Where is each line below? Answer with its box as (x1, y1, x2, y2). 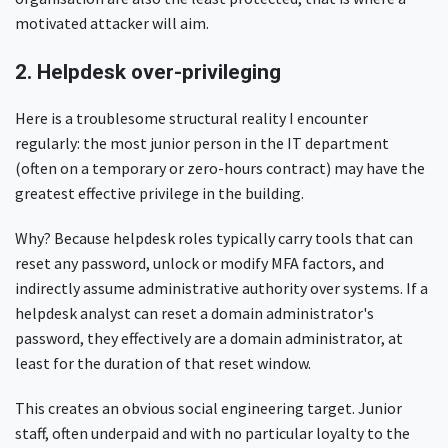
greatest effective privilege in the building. (15, 182, 307, 203)
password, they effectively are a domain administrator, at (15, 327, 403, 348)
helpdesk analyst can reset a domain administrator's (15, 302, 374, 323)
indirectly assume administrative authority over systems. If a (15, 277, 428, 298)
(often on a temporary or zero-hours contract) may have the (15, 157, 425, 178)
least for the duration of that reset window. (15, 352, 314, 373)
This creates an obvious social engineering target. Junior (15, 397, 402, 418)
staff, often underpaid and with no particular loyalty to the (15, 422, 410, 443)
